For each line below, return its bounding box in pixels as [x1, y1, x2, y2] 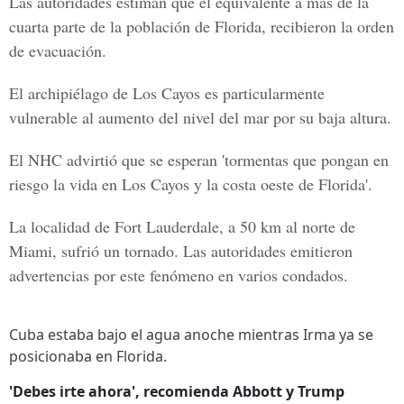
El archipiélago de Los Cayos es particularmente [9, 82, 325, 104]
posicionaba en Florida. [9, 346, 167, 366]
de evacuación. [9, 40, 106, 61]
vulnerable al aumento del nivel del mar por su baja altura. [9, 106, 391, 128]
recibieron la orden [266, 15, 394, 37]
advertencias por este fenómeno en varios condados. [9, 264, 348, 286]
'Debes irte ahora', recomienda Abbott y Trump [9, 381, 344, 401]
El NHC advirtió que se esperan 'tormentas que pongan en [9, 149, 389, 170]
